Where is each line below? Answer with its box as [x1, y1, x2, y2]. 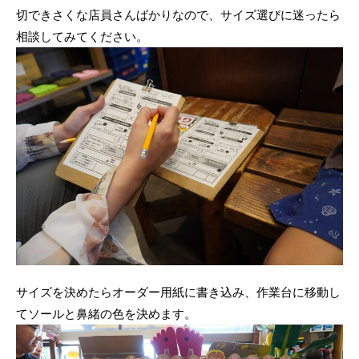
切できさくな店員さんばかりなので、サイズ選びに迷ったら [16, 6, 341, 22]
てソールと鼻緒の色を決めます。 [16, 305, 196, 322]
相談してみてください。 [16, 27, 148, 44]
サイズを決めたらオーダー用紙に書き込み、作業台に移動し [16, 284, 341, 301]
